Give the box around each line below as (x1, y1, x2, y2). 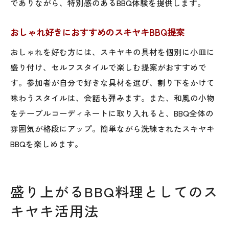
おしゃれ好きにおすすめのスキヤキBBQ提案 (10, 25, 185, 38)
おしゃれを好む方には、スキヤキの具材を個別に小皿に (10, 45, 215, 57)
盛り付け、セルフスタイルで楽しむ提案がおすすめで (10, 61, 207, 73)
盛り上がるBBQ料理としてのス (10, 181, 219, 201)
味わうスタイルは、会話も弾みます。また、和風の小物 (10, 91, 215, 103)
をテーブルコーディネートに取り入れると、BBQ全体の (10, 107, 214, 119)
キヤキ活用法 (10, 200, 99, 221)
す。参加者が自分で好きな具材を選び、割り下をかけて (10, 76, 215, 88)
